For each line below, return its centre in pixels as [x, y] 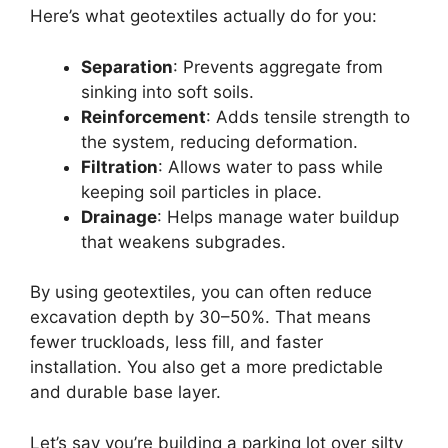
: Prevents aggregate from [278, 66]
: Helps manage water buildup [278, 216]
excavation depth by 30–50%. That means [200, 317]
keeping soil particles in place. [201, 191]
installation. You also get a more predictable [206, 367]
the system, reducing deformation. [219, 141]
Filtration [119, 166]
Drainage [119, 216]
